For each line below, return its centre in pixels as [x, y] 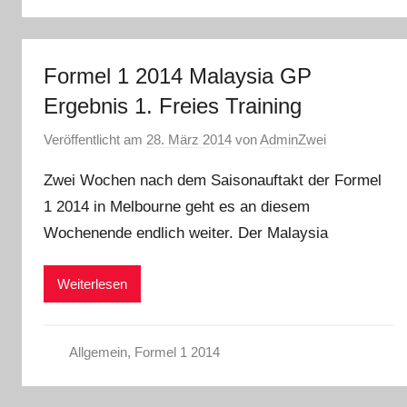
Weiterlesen [92, 283]
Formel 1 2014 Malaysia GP [178, 76]
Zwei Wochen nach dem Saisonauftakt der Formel [213, 180]
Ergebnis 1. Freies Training [173, 106]
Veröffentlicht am [95, 139]
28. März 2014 [189, 139]
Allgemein [98, 352]
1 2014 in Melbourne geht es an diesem [177, 206]
